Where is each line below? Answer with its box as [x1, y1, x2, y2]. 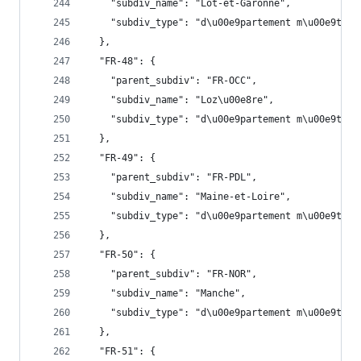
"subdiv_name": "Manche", [88, 288, 246, 299]
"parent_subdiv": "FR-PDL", [88, 172, 257, 183]
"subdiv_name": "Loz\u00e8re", [88, 94, 274, 106]
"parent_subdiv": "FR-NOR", [88, 268, 257, 280]
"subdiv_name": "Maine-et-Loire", [88, 191, 291, 202]
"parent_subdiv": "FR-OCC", [88, 75, 257, 86]
